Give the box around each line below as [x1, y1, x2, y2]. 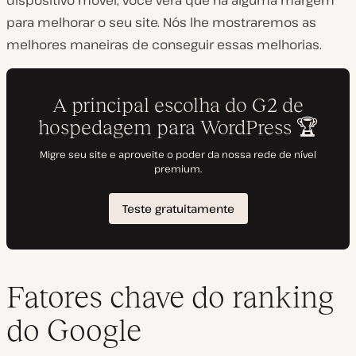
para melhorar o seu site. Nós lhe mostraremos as [6, 14, 316, 31]
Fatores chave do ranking [6, 279, 334, 314]
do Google [6, 312, 141, 347]
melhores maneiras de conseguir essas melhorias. [6, 36, 322, 53]
